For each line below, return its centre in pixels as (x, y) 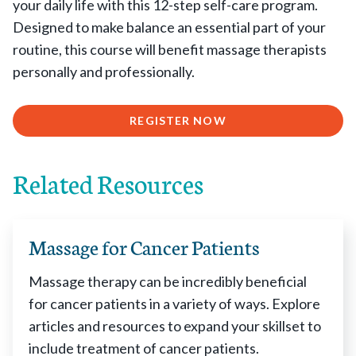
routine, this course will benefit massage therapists (170, 49)
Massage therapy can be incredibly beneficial (168, 281)
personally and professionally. (104, 72)
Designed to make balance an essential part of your (169, 27)
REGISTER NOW (178, 120)
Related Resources (108, 183)
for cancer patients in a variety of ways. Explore (174, 304)
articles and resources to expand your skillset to (175, 326)
